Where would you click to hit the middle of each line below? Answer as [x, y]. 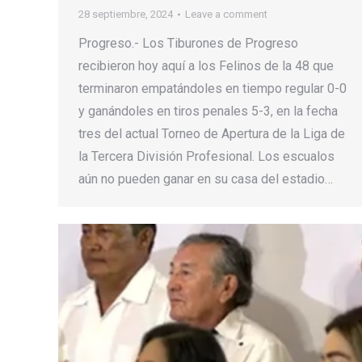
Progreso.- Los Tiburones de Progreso [188, 44]
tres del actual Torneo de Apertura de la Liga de [212, 134]
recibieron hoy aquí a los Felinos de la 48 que [206, 66]
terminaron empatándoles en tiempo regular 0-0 [213, 89]
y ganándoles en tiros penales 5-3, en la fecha [208, 112]
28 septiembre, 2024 [126, 15]
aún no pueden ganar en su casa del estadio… [206, 179]
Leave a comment [226, 15]
